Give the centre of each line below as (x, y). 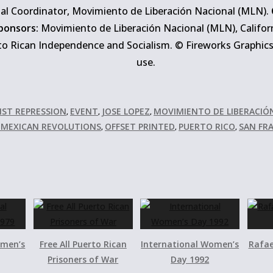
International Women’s (190, 244)
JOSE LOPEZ (126, 111)
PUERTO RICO (207, 126)
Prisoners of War (83, 259)
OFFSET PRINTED (140, 126)
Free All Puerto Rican (83, 244)
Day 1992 (190, 259)
